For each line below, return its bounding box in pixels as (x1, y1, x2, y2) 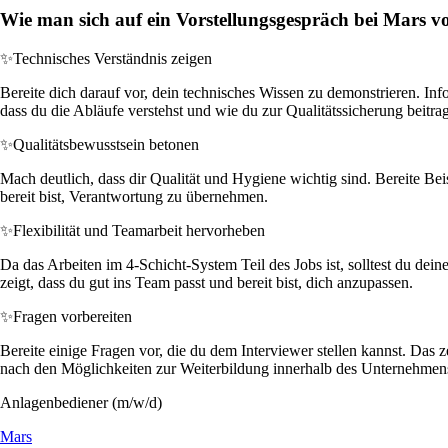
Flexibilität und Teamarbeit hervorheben (13, 221, 265, 239)
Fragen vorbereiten (13, 307, 132, 325)
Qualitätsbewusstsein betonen (13, 135, 199, 153)
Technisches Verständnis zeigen (13, 49, 212, 67)
